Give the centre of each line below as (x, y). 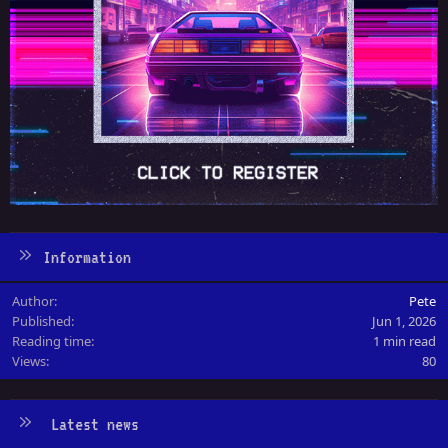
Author (33, 300)
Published (41, 320)
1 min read (404, 340)
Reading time (51, 340)
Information (86, 256)
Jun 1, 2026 (404, 320)
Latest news (94, 423)
